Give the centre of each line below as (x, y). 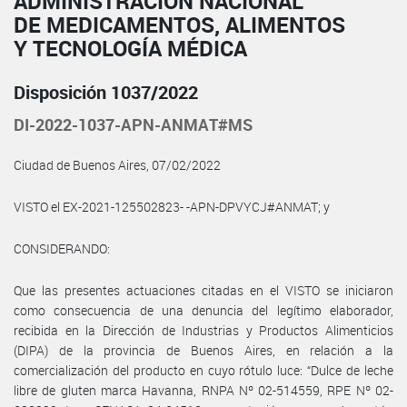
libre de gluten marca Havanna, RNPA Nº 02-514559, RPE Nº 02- (203, 390)
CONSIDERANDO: (62, 248)
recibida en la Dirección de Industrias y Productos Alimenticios (203, 330)
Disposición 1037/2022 (106, 92)
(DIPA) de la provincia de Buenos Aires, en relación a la (203, 350)
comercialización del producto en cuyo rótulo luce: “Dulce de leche (203, 370)
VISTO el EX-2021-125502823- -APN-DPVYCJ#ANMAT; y (172, 206)
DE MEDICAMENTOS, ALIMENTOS (179, 24)
